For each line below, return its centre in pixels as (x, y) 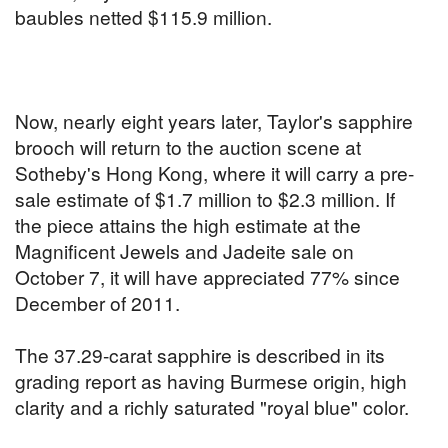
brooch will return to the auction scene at (188, 147)
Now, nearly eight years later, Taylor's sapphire (214, 121)
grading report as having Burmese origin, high (211, 381)
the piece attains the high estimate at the (188, 225)
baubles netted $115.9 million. (143, 17)
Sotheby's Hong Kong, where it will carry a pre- (214, 173)
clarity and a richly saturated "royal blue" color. (212, 407)
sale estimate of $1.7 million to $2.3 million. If (205, 199)
